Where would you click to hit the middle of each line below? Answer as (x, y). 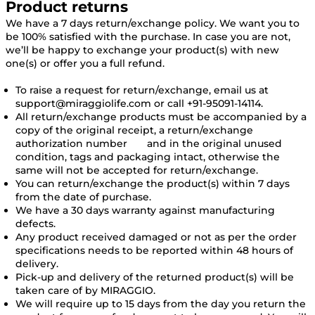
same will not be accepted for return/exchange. (137, 171)
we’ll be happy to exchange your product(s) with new (142, 50)
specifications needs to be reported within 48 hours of (154, 251)
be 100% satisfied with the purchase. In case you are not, (148, 37)
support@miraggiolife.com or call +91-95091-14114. (139, 104)
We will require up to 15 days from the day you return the (161, 304)
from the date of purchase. (83, 197)
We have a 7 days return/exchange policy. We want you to (153, 24)
